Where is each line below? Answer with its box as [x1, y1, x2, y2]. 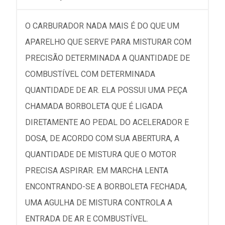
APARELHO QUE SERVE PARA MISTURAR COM [25, 37, 191, 47]
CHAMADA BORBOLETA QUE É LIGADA [25, 101, 163, 111]
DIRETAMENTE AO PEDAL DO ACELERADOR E [25, 118, 189, 127]
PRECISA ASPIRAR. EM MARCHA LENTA [25, 166, 168, 175]
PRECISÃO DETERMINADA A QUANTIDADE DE [25, 53, 190, 63]
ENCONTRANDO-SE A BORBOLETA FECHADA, [25, 182, 187, 191]
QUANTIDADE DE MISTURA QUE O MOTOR [25, 150, 176, 159]
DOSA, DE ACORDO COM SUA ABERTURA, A [25, 134, 179, 143]
